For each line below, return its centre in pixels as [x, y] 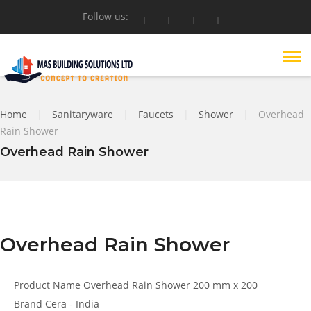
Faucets [156, 114]
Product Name [49, 285]
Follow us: [105, 16]
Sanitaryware [83, 114]
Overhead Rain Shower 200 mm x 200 [170, 285]
